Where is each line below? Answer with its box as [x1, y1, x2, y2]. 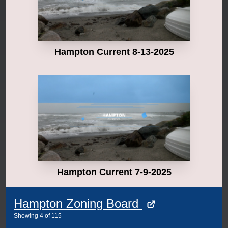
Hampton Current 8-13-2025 [54, 47, 174, 58]
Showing [14, 212, 39, 219]
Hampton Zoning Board [14, 196, 142, 210]
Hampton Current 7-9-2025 [56, 166, 172, 177]
